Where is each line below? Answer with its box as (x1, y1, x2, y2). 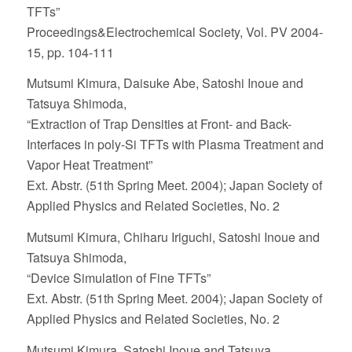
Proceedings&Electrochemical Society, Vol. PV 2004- (26, 22, 323, 41)
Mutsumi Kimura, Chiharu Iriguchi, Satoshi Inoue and (26, 227, 320, 246)
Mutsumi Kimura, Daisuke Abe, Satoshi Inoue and (26, 74, 303, 93)
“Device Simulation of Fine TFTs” (26, 268, 211, 287)
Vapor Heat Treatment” (26, 156, 152, 174)
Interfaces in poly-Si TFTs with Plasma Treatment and (26, 135, 324, 154)
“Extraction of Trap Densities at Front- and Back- (26, 115, 291, 134)
